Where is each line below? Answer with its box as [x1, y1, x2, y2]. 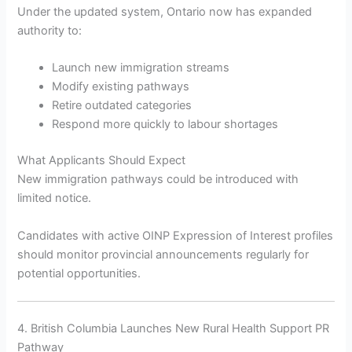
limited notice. [17, 191, 92, 206]
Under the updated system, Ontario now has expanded [17, 4, 313, 19]
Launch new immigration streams [52, 60, 230, 75]
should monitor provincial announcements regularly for [17, 247, 310, 262]
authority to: [17, 23, 82, 38]
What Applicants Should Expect [17, 153, 186, 168]
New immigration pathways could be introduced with [17, 172, 299, 187]
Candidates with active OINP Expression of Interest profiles [17, 228, 334, 243]
